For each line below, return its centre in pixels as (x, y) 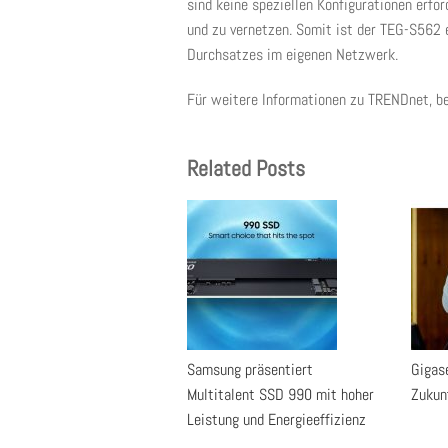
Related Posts (246, 168)
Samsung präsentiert (250, 369)
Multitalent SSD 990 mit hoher (280, 394)
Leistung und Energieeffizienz (276, 419)
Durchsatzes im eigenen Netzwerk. (292, 54)
